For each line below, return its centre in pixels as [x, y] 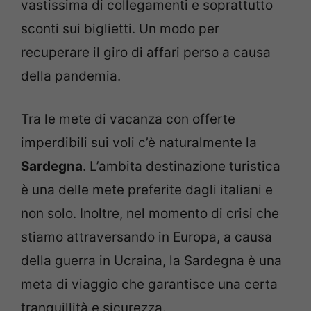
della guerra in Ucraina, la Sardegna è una [151, 261]
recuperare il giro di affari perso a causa [146, 52]
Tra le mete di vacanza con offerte [128, 119]
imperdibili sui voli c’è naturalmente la [139, 143]
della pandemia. [71, 76]
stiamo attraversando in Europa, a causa [146, 237]
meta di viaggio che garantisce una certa [149, 285]
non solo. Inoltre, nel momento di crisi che [150, 214]
